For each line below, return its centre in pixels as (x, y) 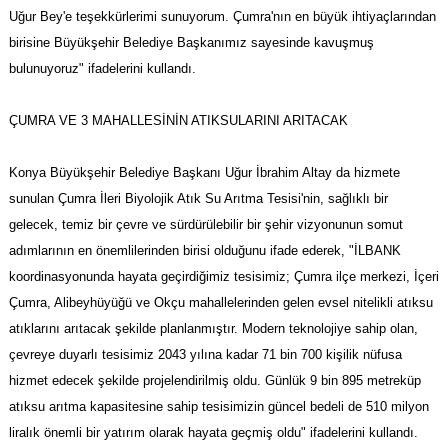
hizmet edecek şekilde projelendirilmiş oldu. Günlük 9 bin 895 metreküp (214, 381)
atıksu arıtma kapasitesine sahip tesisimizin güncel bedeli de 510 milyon (218, 407)
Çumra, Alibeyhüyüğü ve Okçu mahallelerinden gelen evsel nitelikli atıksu (220, 303)
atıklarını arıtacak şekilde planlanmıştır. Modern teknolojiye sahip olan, (213, 329)
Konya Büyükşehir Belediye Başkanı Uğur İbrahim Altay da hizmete (204, 173)
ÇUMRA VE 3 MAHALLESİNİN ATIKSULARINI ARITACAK (178, 121)
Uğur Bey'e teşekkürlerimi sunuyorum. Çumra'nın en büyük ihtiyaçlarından (222, 17)
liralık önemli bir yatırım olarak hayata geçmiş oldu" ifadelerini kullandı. (213, 433)
